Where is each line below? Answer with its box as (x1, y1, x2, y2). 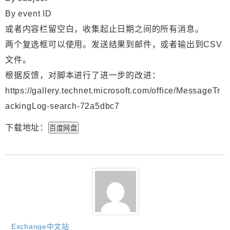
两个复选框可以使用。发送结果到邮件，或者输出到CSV (5, 40, 222, 49)
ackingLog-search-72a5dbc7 (5, 102, 120, 111)
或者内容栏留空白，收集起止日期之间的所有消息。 (5, 25, 204, 34)
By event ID (5, 9, 52, 18)
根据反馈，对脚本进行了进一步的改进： (5, 71, 161, 80)
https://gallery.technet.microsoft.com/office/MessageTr (5, 86, 221, 95)
